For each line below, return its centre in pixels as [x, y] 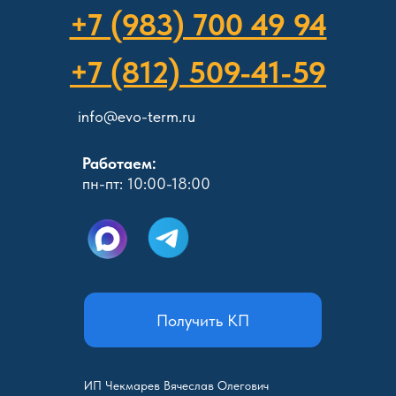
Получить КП [203, 320]
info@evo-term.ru [137, 116]
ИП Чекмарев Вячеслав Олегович [176, 385]
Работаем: [119, 163]
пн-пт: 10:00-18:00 [146, 183]
